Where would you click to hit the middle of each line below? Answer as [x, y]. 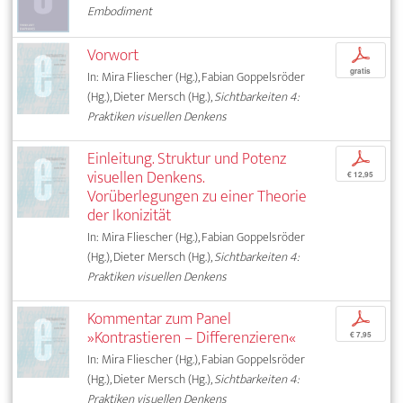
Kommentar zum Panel [160, 319]
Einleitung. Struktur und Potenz [187, 159]
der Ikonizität [130, 216]
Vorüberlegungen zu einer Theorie [197, 197]
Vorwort [113, 56]
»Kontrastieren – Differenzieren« [192, 338]
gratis [361, 72]
